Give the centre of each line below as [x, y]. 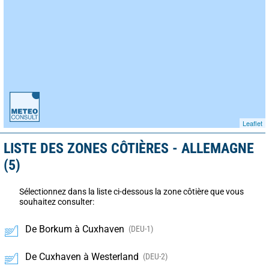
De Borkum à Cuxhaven [75, 229]
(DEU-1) [141, 228]
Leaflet [252, 123]
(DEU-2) [155, 256]
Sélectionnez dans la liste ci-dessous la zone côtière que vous [131, 191]
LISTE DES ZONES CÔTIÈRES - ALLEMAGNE [129, 148]
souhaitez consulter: [57, 201]
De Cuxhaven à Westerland [82, 256]
